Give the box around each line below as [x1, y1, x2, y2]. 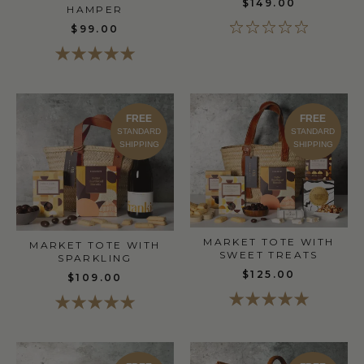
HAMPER [67, 3, 123, 16]
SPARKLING [58, 252, 132, 265]
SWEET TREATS [219, 248, 318, 261]
